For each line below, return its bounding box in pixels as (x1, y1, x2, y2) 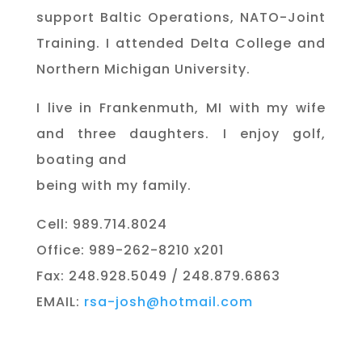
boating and (36, 149, 127, 169)
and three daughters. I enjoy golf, (36, 124, 326, 143)
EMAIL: (36, 292, 84, 311)
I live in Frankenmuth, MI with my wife (36, 98, 326, 117)
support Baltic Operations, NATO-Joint (36, 7, 326, 27)
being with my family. (36, 175, 192, 195)
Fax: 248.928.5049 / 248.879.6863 (36, 266, 280, 285)
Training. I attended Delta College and (36, 33, 326, 53)
